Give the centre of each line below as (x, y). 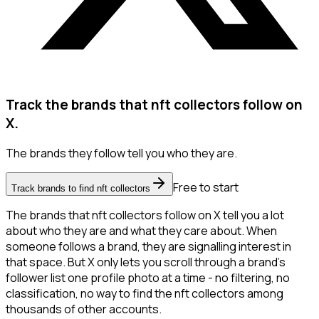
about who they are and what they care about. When (141, 231)
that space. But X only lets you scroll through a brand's (146, 262)
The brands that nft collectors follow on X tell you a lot (145, 215)
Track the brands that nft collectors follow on (154, 104)
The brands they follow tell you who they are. (121, 153)
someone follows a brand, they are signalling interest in (148, 247)
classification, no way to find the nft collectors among (145, 294)
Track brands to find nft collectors (81, 189)
